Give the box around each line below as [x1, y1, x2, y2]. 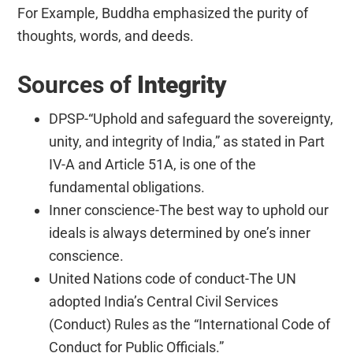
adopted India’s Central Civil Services [49, 293, 279, 310]
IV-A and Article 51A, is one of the [49, 156, 257, 173]
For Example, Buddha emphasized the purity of [17, 5, 309, 22]
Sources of [17, 71, 132, 99]
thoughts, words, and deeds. [17, 28, 195, 45]
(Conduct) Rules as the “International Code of [49, 316, 331, 333]
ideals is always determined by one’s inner [49, 225, 311, 242]
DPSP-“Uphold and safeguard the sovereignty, [49, 110, 334, 128]
